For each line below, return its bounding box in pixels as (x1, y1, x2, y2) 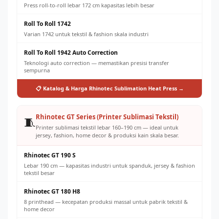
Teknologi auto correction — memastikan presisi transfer (24, 59, 169, 66)
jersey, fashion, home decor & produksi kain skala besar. (36, 131, 179, 139)
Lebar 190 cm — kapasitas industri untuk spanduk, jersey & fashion (24, 162, 195, 169)
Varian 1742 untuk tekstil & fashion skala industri (24, 30, 149, 38)
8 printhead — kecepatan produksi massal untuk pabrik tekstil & (24, 198, 188, 205)
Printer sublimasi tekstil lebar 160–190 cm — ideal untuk (36, 124, 178, 131)
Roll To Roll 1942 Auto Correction (24, 48, 118, 57)
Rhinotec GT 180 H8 (24, 187, 80, 196)
